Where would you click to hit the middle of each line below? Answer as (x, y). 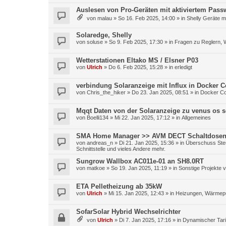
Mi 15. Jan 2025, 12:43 (136, 193)
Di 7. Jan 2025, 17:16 (145, 220)
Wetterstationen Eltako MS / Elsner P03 (137, 60)
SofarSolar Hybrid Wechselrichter (128, 212)
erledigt (183, 67)
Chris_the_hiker (106, 92)
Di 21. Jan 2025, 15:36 (147, 143)
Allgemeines (196, 118)
